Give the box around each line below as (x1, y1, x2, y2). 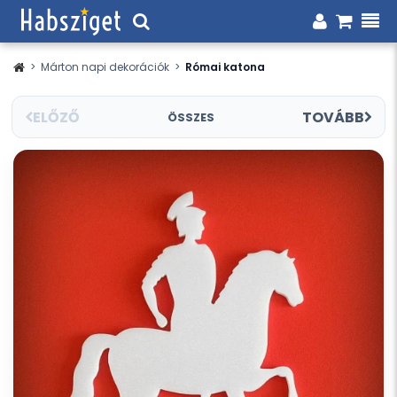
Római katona (185, 59, 265, 74)
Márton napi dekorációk (41, 59, 169, 74)
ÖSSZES (167, 108, 214, 126)
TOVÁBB (301, 106, 364, 128)
